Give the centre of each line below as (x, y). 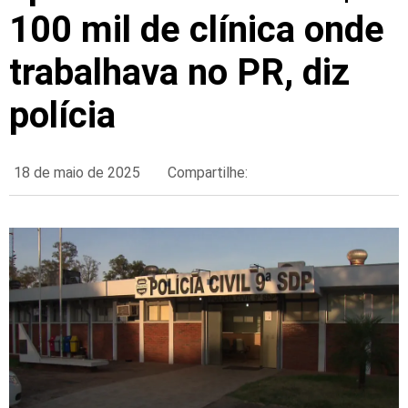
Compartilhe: (208, 173)
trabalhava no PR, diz (179, 73)
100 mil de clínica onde (197, 30)
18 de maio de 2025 (77, 173)
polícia (62, 116)
